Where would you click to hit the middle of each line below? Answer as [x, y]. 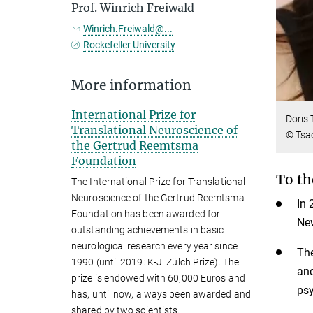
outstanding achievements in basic [148, 230]
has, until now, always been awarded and [161, 294]
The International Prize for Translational [159, 182]
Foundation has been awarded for [146, 214]
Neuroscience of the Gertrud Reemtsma [158, 198]
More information [131, 85]
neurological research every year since [154, 246]
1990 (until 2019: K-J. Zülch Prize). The [155, 262]
